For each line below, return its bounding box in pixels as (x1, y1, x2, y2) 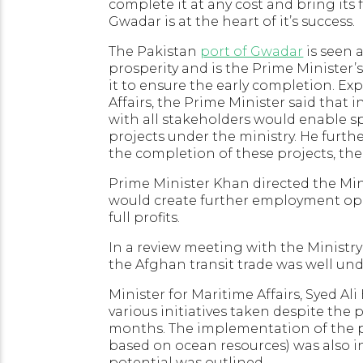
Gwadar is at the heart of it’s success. (109, 13, 356, 29)
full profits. (109, 209, 181, 225)
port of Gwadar (200, 43, 304, 59)
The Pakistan (109, 43, 201, 59)
